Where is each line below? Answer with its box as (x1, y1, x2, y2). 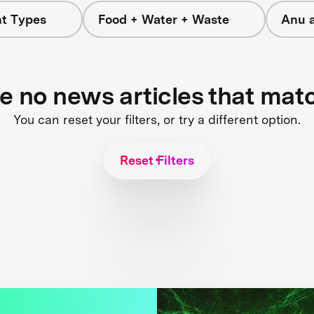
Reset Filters (120, 152, 194, 168)
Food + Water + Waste (98, 12, 230, 27)
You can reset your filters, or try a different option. (13, 111, 301, 127)
